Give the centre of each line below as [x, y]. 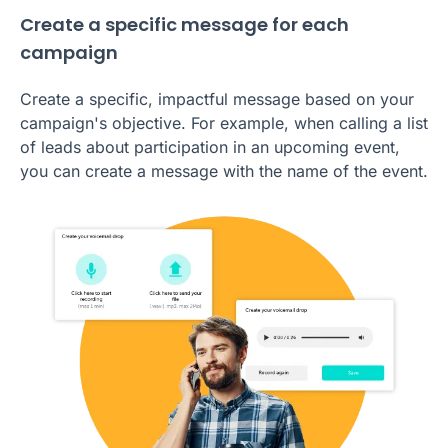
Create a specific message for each [184, 25]
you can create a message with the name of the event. [224, 171]
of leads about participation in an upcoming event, [210, 147]
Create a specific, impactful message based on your [217, 99]
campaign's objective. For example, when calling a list [224, 123]
